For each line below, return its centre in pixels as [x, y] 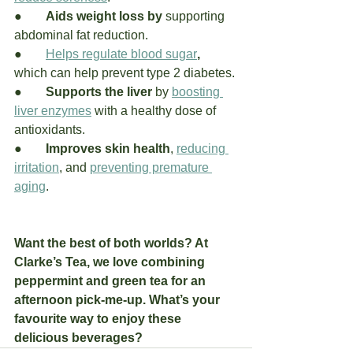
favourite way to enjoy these [99, 318]
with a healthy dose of [155, 110]
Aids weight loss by [106, 16]
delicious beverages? [78, 337]
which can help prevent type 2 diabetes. [124, 72]
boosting [197, 91]
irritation [37, 167]
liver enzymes [53, 110]
